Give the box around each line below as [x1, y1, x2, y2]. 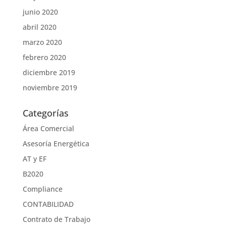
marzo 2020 [22, 37, 62, 47]
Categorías [22, 107, 69, 119]
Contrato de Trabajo [22, 214, 90, 224]
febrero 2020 [22, 52, 66, 62]
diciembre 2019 [22, 68, 75, 77]
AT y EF [22, 154, 46, 163]
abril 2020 [22, 22, 56, 32]
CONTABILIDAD [22, 199, 74, 209]
